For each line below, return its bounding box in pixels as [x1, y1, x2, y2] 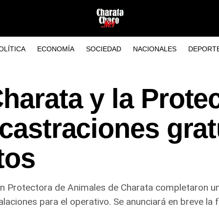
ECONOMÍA [37, 45, 74, 53]
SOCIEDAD [86, 45, 121, 53]
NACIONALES [132, 45, 176, 53]
